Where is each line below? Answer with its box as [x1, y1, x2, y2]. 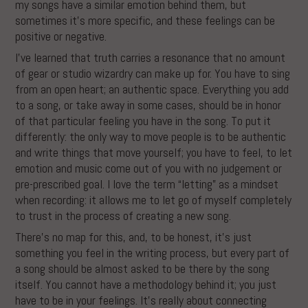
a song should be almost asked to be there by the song [15, 260, 270, 276]
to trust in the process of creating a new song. [15, 207, 232, 223]
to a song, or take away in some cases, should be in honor [15, 96, 282, 113]
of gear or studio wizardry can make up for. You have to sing [15, 65, 291, 81]
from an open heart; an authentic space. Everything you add [15, 80, 289, 97]
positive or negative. [15, 27, 107, 44]
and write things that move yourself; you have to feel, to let [15, 144, 293, 160]
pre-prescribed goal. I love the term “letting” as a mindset [15, 175, 279, 192]
